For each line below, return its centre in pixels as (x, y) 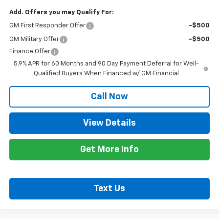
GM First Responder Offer (47, 25)
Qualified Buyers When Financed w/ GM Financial (106, 73)
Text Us (109, 189)
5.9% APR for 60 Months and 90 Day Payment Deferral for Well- (106, 64)
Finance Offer (30, 51)
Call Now (109, 97)
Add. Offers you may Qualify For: (61, 12)
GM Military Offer (34, 39)
